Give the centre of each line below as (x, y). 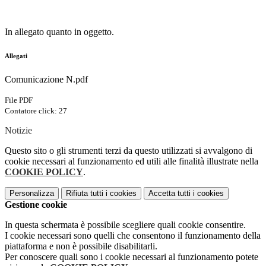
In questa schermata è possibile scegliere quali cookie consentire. (125, 225)
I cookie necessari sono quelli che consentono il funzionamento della (133, 236)
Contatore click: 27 (36, 111)
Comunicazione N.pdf (46, 80)
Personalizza (32, 194)
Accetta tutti (170, 194)
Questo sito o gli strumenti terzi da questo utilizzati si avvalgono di (129, 151)
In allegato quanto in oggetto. (59, 32)
